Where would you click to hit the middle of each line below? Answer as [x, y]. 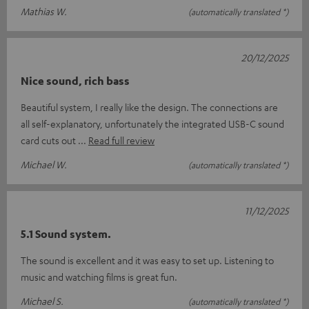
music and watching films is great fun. [99, 277]
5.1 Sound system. [66, 234]
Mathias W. [44, 11]
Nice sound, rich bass [75, 81]
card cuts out [49, 140]
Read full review [121, 140]
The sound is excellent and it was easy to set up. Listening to [147, 260]
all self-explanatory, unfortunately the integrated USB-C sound [152, 124]
